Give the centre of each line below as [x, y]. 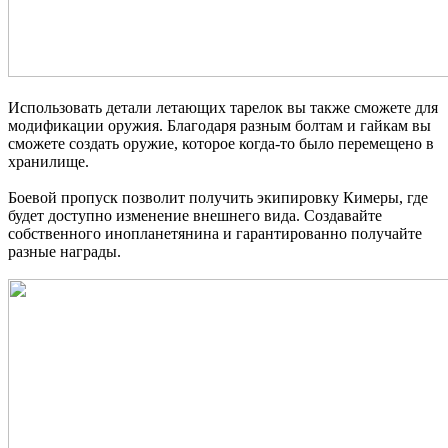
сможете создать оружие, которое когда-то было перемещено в [221, 144]
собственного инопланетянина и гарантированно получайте [215, 234]
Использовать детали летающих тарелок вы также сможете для [223, 108]
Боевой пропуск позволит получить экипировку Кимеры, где [218, 198]
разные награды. [64, 252]
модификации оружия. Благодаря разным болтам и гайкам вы [219, 126]
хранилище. [48, 162]
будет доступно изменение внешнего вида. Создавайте [195, 216]
